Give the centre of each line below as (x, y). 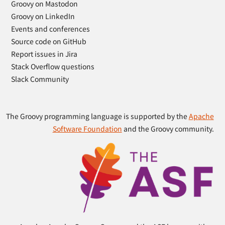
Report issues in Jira (44, 53)
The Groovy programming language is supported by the (97, 116)
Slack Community (40, 79)
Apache (201, 116)
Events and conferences (51, 28)
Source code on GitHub (49, 41)
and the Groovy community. (168, 128)
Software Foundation (87, 128)
